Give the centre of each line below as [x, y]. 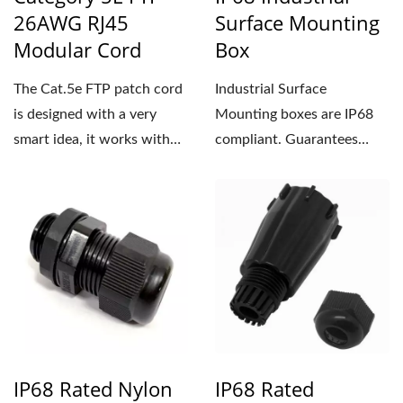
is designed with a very [85, 114]
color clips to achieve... [85, 165]
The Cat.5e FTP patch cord [98, 89]
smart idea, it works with [92, 139]
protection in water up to [295, 165]
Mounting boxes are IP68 [294, 114]
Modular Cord [77, 49]
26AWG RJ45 [71, 22]
